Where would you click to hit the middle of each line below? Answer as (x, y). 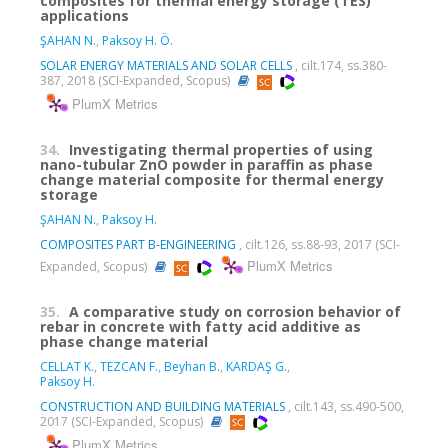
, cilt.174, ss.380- (339, 66)
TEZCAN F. (129, 367)
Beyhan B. (192, 367)
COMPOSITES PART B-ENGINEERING (138, 245)
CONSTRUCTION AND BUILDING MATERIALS (162, 407)
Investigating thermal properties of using (221, 150)
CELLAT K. (67, 367)
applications (84, 16)
